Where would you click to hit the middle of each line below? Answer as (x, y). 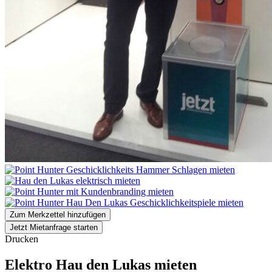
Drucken (22, 239)
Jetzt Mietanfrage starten (54, 227)
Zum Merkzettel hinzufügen (58, 214)
